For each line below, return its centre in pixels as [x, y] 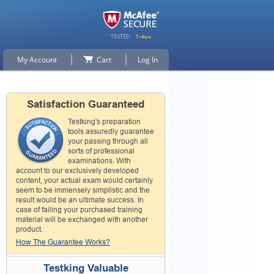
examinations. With [99, 161]
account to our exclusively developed [77, 171]
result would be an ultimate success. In [80, 200]
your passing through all [108, 141]
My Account [37, 60]
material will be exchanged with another [82, 220]
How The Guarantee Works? [63, 242]
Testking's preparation [104, 122]
